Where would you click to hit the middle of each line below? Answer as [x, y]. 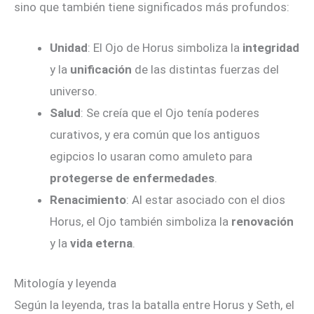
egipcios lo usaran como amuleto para [151, 157]
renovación [262, 222]
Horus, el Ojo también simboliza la [141, 222]
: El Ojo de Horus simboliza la [165, 48]
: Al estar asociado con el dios [206, 200]
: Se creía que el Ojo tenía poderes [170, 113]
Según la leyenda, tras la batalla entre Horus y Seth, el [154, 305]
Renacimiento [88, 200]
